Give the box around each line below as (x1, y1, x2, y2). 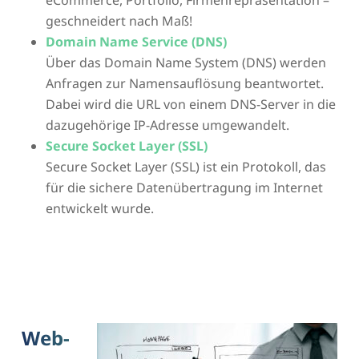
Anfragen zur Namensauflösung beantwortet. (45, 75, 324, 93)
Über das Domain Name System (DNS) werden (45, 54, 326, 72)
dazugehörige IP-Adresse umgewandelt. (45, 116, 289, 135)
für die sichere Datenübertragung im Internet (45, 179, 323, 197)
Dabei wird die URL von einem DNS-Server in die (45, 95, 336, 114)
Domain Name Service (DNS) (45, 33, 227, 51)
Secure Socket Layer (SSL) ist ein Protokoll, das (45, 158, 326, 176)
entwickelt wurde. (45, 200, 154, 218)
